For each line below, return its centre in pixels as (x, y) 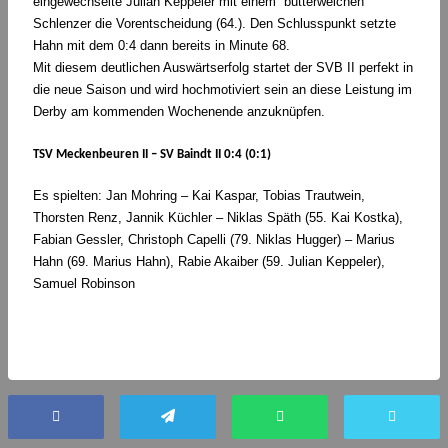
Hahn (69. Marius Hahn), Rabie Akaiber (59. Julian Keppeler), (209, 262)
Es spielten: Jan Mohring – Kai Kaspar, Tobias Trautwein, (199, 196)
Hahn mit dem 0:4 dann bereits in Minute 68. (161, 46)
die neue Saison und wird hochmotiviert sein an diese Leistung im (222, 90)
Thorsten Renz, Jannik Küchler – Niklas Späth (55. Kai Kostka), (218, 218)
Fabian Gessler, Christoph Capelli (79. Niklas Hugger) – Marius (214, 240)
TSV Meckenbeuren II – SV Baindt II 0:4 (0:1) (153, 154)
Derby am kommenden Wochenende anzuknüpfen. (179, 112)
